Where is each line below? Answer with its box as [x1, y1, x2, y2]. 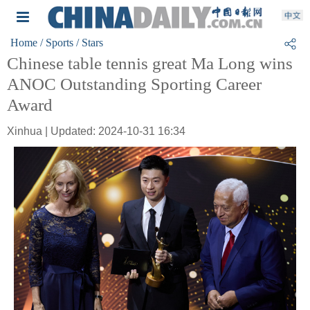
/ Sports [40, 37, 73, 48]
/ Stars [76, 37, 103, 48]
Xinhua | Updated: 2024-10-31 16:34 [7, 125, 185, 137]
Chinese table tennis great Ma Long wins [7, 54, 293, 73]
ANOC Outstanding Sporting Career [7, 75, 262, 93]
